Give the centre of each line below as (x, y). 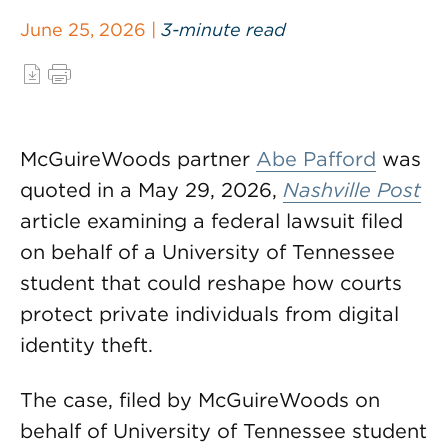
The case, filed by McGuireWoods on (200, 400)
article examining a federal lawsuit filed (211, 221)
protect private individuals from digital (209, 314)
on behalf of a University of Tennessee (207, 252)
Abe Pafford (316, 159)
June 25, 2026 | (90, 29)
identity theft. (86, 345)
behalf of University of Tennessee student (223, 431)
